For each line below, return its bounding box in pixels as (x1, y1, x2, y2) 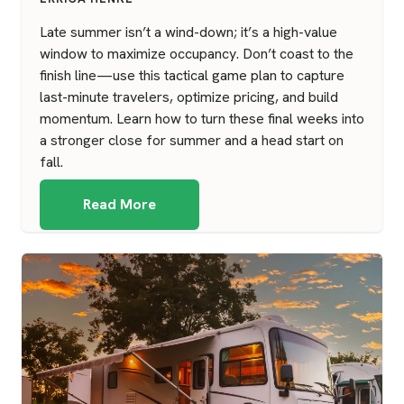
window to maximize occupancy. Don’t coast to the (40, 44, 353, 64)
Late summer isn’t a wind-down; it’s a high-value (40, 23, 337, 42)
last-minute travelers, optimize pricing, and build (40, 87, 338, 107)
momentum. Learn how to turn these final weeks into (40, 109, 364, 129)
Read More (83, 195, 156, 215)
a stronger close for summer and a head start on (40, 131, 344, 151)
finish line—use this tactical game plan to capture (40, 66, 344, 86)
